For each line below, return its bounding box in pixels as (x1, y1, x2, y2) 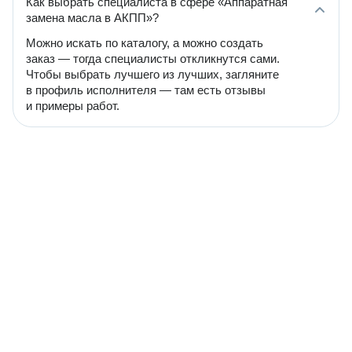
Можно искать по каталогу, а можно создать (26, 36, 263, 49)
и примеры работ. (26, 99, 119, 112)
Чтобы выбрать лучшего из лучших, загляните (26, 68, 279, 81)
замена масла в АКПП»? (26, 11, 159, 24)
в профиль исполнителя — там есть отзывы (26, 83, 266, 97)
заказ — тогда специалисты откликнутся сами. (26, 52, 280, 65)
